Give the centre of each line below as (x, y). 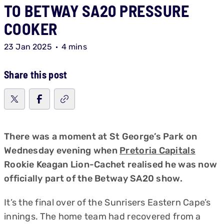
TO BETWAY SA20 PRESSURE (97, 10)
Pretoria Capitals (157, 150)
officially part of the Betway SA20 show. (93, 178)
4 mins (74, 47)
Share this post (36, 74)
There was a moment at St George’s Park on (101, 136)
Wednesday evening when (62, 150)
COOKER (31, 28)
